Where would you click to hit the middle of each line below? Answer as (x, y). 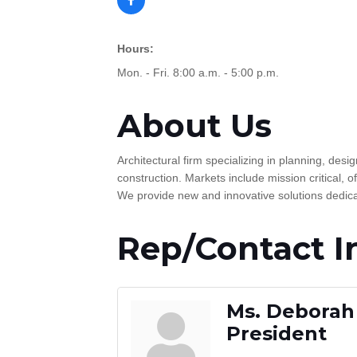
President (277, 333)
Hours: (135, 49)
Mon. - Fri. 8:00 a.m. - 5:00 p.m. (198, 73)
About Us (194, 126)
